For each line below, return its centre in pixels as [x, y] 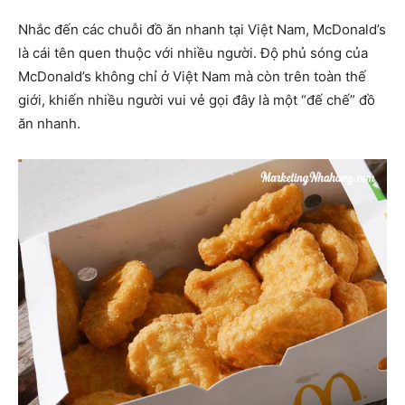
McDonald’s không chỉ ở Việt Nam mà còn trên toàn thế [192, 76]
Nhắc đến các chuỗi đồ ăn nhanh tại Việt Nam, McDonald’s [202, 29]
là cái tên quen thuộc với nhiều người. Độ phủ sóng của [193, 52]
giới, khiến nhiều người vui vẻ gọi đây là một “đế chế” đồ [197, 99]
